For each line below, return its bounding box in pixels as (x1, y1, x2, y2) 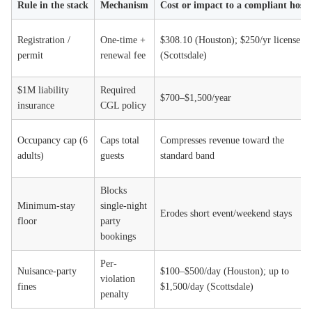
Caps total (100, 135, 139, 146)
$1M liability (17, 85, 69, 95)
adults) (17, 150, 44, 161)
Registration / (17, 35, 70, 45)
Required (100, 85, 136, 95)
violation (100, 274, 135, 284)
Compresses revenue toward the (160, 135, 284, 146)
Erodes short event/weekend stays (160, 208, 292, 219)
